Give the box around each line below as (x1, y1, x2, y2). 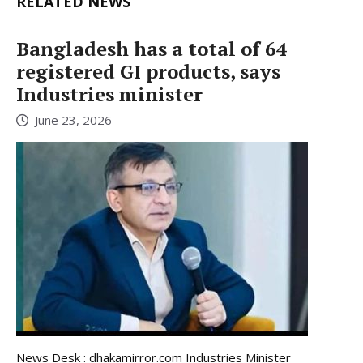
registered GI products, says (16, 58, 280, 84)
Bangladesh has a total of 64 (16, 35, 288, 62)
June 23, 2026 (35, 112, 112, 129)
